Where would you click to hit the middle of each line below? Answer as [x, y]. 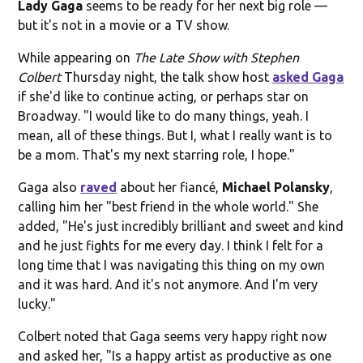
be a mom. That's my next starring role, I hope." [157, 154]
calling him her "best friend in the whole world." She [169, 206]
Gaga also [49, 187]
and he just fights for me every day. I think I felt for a [171, 245]
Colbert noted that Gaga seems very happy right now [173, 336]
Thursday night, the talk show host [167, 77]
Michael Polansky [276, 187]
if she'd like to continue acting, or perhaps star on [164, 96]
